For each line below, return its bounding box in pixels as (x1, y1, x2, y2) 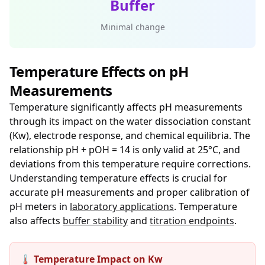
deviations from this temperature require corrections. (9, 157, 251, 170)
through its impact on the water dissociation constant (9, 115, 251, 128)
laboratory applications (70, 200, 174, 213)
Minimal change (100, 21, 165, 33)
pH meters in (9, 200, 70, 213)
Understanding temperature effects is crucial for (9, 172, 227, 185)
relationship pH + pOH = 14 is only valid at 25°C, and (9, 143, 240, 156)
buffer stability (63, 214, 128, 227)
